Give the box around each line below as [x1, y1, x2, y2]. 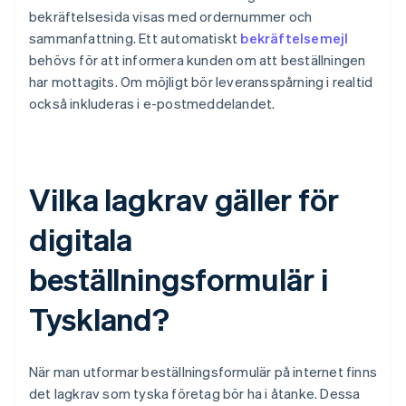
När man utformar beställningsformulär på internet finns [29, 362, 378, 382]
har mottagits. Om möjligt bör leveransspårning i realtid [29, 72, 373, 92]
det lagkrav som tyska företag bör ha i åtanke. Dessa [29, 384, 361, 403]
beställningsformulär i [29, 259, 328, 299]
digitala [29, 219, 133, 259]
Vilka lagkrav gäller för [29, 179, 339, 219]
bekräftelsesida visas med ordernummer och [29, 7, 313, 26]
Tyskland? [29, 299, 170, 339]
